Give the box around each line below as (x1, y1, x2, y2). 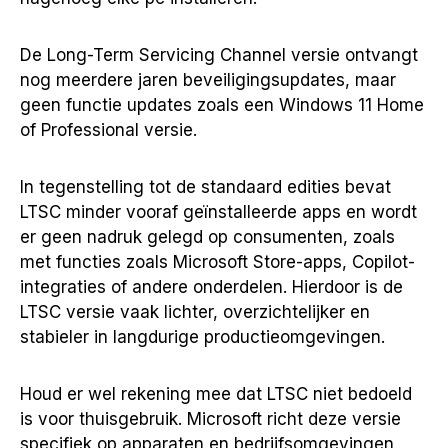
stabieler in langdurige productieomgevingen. (20, 327, 385, 347)
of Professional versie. (20, 120, 197, 140)
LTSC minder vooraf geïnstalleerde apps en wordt (20, 202, 417, 222)
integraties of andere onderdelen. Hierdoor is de (20, 277, 403, 297)
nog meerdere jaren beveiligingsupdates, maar (20, 70, 396, 90)
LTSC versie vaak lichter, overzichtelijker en (20, 302, 370, 322)
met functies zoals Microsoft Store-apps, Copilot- (20, 252, 415, 272)
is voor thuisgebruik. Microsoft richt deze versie (20, 409, 401, 429)
